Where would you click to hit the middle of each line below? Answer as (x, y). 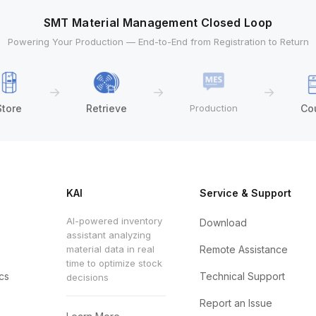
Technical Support (243, 276)
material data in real (111, 249)
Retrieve (106, 108)
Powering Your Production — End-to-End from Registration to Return (158, 42)
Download (224, 223)
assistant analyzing (109, 235)
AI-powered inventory (115, 221)
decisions (88, 277)
